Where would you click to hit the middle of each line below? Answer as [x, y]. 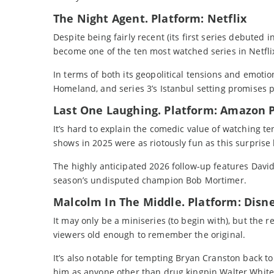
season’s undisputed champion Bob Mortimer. [150, 180]
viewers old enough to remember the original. [150, 235]
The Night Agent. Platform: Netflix [150, 19]
